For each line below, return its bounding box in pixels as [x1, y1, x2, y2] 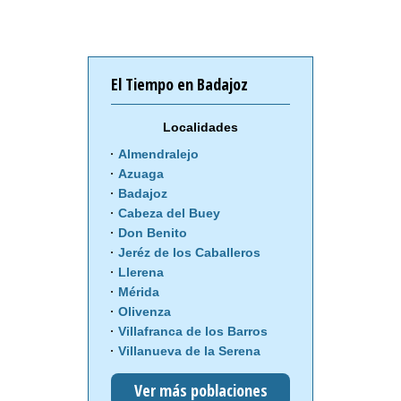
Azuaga [118, 166, 164, 182]
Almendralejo [118, 147, 199, 162]
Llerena [118, 265, 164, 280]
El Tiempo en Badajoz [111, 73, 248, 96]
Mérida [118, 285, 159, 300]
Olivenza [118, 304, 171, 320]
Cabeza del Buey [118, 206, 220, 221]
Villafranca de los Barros [118, 324, 268, 339]
